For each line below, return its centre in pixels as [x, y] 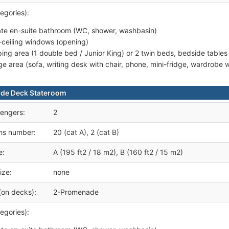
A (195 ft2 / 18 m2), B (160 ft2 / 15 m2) [118, 152]
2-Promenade [76, 192]
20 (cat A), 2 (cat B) [86, 132]
